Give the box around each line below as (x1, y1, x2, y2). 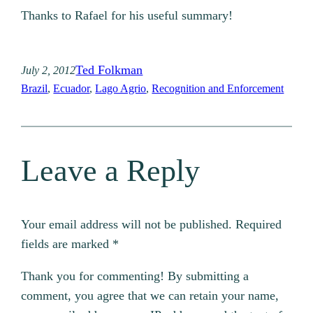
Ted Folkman (75, 63, 143, 78)
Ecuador (53, 82, 90, 95)
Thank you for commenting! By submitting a (21, 269, 249, 284)
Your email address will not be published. (21, 217, 233, 232)
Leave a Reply (21, 153, 201, 188)
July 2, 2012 (21, 64, 76, 76)
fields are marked (21, 237, 113, 252)
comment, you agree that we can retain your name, (21, 289, 279, 303)
